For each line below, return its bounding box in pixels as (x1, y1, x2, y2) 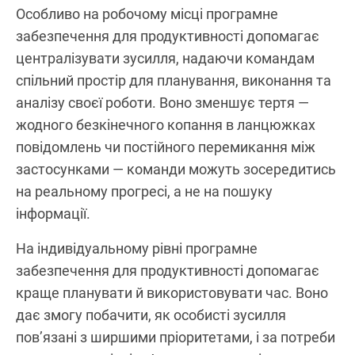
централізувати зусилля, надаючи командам (16, 49, 315, 67)
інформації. (16, 204, 90, 222)
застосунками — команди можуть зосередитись (16, 160, 336, 177)
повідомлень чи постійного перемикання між (16, 138, 315, 155)
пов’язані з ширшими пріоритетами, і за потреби (16, 328, 335, 345)
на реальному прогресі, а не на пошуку (16, 182, 273, 200)
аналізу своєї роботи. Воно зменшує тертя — (16, 94, 309, 111)
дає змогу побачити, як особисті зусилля (16, 306, 286, 323)
